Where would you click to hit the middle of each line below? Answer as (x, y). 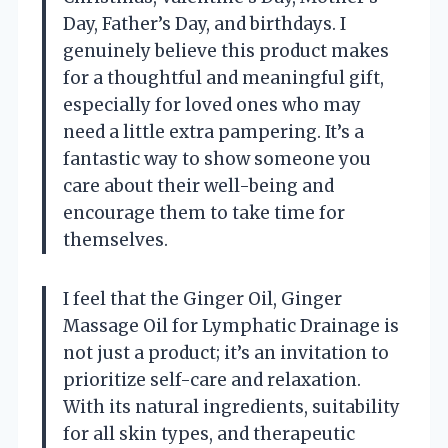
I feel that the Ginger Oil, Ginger (202, 298)
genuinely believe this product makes (226, 50)
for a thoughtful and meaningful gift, (223, 77)
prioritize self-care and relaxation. (212, 379)
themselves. (115, 239)
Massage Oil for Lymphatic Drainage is (231, 325)
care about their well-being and (198, 185)
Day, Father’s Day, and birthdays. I (204, 23)
